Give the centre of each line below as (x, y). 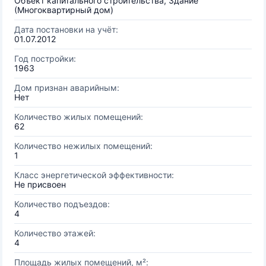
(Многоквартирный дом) (64, 10)
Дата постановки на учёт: (66, 29)
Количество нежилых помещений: (83, 146)
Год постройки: (45, 58)
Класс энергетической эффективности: (94, 175)
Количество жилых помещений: (79, 117)
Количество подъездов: (62, 204)
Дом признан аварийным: (67, 88)
